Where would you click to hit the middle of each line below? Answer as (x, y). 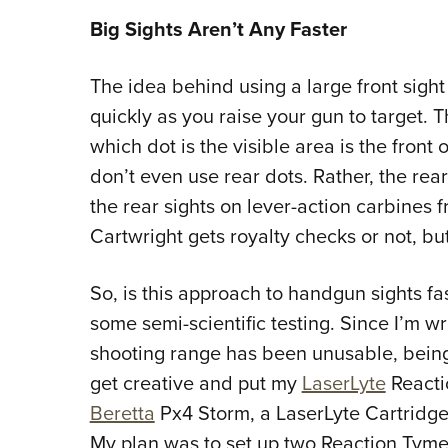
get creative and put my (195, 382)
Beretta (122, 412)
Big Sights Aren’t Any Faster (218, 28)
